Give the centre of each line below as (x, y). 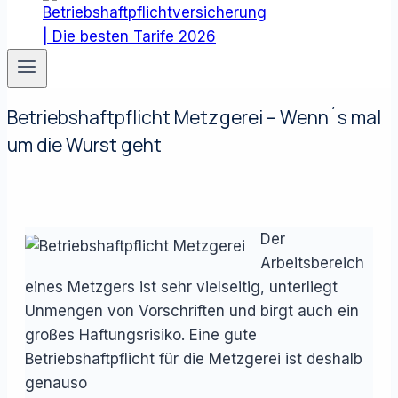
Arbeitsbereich (312, 263)
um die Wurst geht (85, 144)
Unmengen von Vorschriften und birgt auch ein (192, 310)
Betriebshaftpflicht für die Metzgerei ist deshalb (194, 358)
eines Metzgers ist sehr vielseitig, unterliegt (181, 287)
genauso (56, 382)
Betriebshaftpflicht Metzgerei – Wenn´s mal (194, 117)
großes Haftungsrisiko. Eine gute (141, 334)
